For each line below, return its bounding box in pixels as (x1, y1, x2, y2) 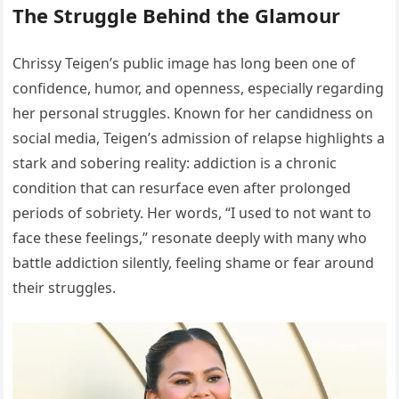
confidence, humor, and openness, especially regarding (12, 78, 385, 99)
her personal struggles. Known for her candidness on (12, 103, 374, 124)
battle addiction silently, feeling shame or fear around (12, 253, 375, 273)
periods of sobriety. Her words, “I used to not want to (12, 203, 372, 224)
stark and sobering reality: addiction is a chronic (12, 153, 338, 174)
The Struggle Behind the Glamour (12, 2, 341, 29)
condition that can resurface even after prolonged (12, 178, 352, 199)
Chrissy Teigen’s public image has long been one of (12, 53, 356, 74)
